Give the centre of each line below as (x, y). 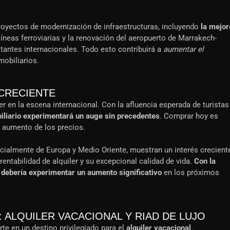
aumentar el (184, 49)
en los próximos (190, 172)
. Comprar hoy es (189, 116)
